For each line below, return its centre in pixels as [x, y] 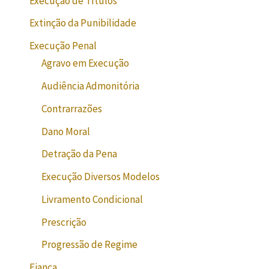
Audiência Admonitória [91, 86]
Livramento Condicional [92, 199]
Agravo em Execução [86, 63]
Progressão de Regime [90, 245]
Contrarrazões [72, 108]
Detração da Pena [80, 154]
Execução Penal [63, 46]
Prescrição [64, 222]
